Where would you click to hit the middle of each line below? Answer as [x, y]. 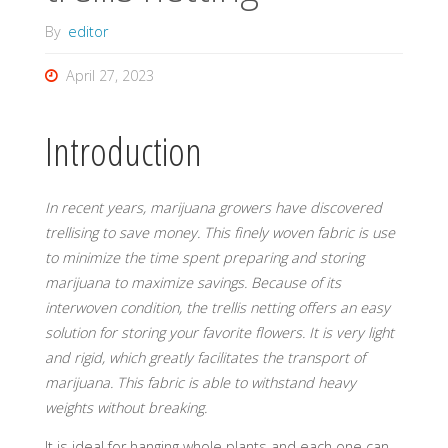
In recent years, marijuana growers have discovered [213, 207]
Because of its [295, 282]
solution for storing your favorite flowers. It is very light [219, 332]
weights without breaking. [125, 407]
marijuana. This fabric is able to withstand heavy [200, 382]
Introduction [123, 150]
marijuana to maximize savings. [145, 282]
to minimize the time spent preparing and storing [204, 257]
